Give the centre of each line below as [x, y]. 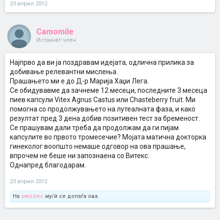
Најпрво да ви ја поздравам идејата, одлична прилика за [102, 62]
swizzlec [32, 196]
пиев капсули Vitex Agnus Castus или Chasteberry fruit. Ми [103, 100]
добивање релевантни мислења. [64, 72]
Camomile [55, 32]
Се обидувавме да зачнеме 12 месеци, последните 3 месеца [109, 90]
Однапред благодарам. [48, 165]
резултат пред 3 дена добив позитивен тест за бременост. [105, 118]
